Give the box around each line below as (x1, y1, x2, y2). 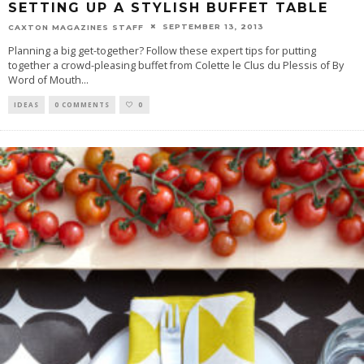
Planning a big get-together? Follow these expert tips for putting (8, 44, 316, 58)
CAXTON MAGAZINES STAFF (8, 22, 144, 32)
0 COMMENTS (54, 100, 110, 110)
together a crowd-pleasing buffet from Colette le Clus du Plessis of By (8, 58, 344, 73)
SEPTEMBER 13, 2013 (162, 21, 264, 31)
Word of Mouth (8, 73, 81, 88)
